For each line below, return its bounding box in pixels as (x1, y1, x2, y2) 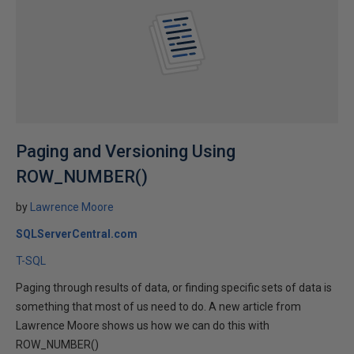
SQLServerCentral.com (16, 227, 137, 240)
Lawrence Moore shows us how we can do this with (16, 318, 269, 332)
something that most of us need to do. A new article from (16, 299, 301, 313)
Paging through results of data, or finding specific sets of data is (16, 281, 332, 294)
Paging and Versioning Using (16, 141, 235, 161)
